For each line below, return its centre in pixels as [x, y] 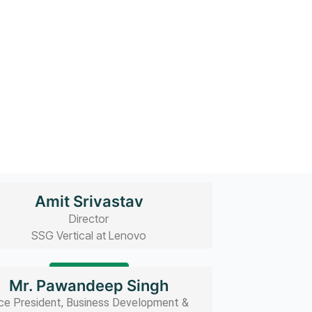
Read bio [89, 274]
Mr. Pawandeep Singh [89, 286]
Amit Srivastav [89, 201]
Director [89, 218]
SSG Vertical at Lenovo [89, 235]
